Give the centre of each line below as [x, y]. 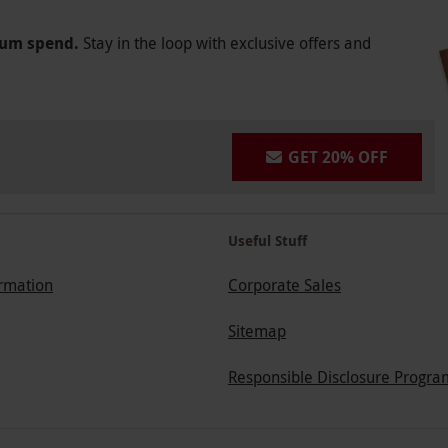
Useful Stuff [267, 241]
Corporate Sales [284, 285]
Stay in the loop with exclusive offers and [227, 42]
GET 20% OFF [338, 156]
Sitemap [257, 331]
